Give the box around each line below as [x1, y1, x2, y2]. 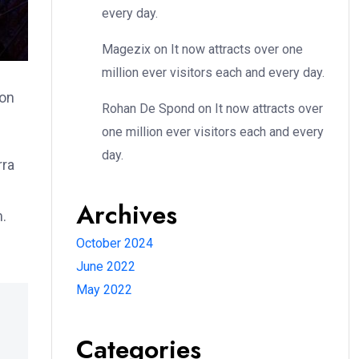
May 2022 [76, 282, 132, 298]
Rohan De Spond [102, 101, 195, 117]
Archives [76, 196, 177, 234]
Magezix [102, 42, 151, 58]
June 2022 [76, 259, 135, 275]
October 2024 [76, 236, 153, 252]
